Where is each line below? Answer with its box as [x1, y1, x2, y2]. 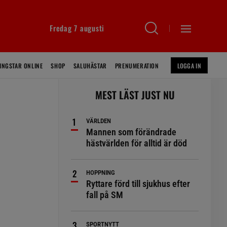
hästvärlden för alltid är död [86, 138, 187, 148]
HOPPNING [86, 169, 116, 176]
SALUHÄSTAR [73, 61, 107, 70]
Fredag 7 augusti [50, 22, 104, 33]
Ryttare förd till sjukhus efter [86, 178, 191, 189]
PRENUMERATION [115, 61, 159, 70]
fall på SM [86, 190, 124, 200]
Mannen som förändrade [86, 127, 177, 137]
